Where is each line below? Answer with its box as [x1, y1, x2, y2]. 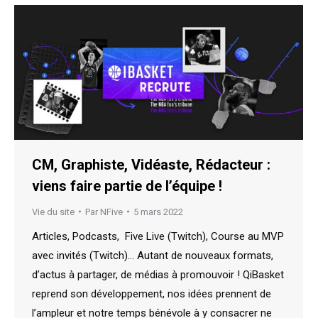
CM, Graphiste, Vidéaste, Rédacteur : [32, 155, 270, 173]
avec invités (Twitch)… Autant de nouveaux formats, [32, 248, 273, 262]
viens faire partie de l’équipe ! [32, 177, 222, 194]
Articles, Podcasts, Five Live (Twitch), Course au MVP [32, 229, 284, 243]
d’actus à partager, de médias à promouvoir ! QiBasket [32, 268, 284, 281]
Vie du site [32, 206, 75, 217]
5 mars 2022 [133, 206, 183, 217]
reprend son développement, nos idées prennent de [32, 287, 271, 300]
